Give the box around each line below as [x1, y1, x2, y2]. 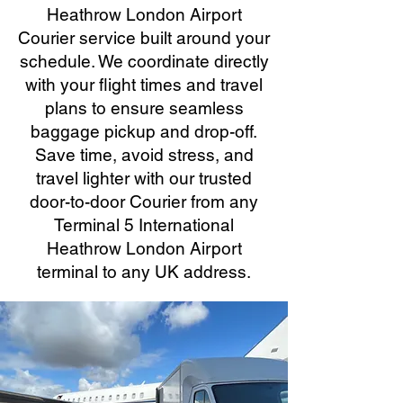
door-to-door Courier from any [30, 192, 258, 211]
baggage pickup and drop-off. [31, 121, 257, 141]
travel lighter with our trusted [36, 168, 252, 188]
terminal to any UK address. [37, 262, 251, 282]
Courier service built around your [18, 28, 270, 48]
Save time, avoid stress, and [34, 145, 254, 165]
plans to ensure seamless [44, 98, 244, 118]
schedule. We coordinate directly [19, 51, 269, 71]
